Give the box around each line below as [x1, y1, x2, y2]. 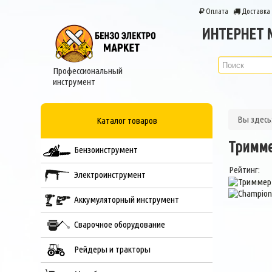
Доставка [240, 7, 270, 15]
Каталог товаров [96, 115, 157, 126]
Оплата [204, 7, 228, 15]
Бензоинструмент [74, 144, 138, 155]
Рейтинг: [229, 165, 260, 175]
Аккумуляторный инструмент [74, 194, 180, 205]
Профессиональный [53, 65, 123, 76]
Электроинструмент [74, 169, 146, 180]
